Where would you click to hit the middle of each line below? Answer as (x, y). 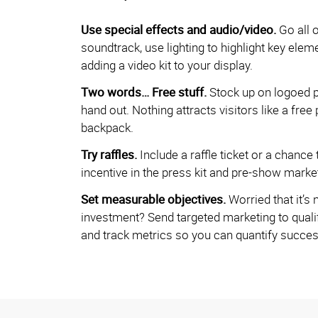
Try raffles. (109, 155)
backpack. (107, 128)
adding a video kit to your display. (167, 65)
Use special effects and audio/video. (179, 30)
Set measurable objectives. (153, 199)
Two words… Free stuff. (144, 92)
